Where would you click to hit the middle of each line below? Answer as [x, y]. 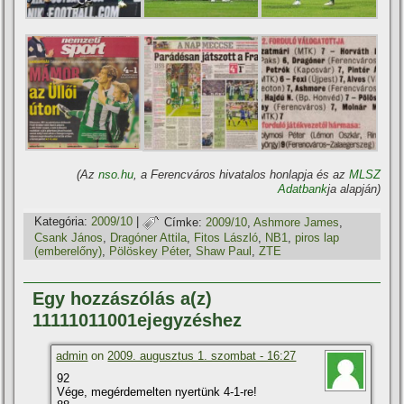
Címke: [184, 222]
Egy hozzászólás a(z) [123, 299]
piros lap [317, 238]
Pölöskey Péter [149, 252]
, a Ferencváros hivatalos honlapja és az [241, 175]
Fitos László [226, 238]
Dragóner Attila [149, 238]
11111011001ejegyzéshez [138, 321]
